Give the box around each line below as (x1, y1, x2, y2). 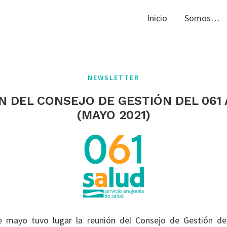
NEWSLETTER (88, 73, 139, 82)
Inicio (147, 12, 167, 24)
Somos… (184, 12, 220, 24)
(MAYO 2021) (77, 108, 150, 122)
